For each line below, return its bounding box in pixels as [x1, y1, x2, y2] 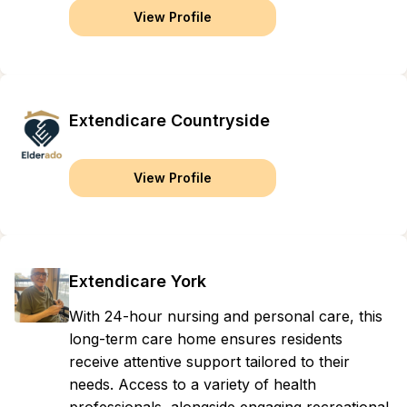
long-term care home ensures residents [69, 330, 342, 348]
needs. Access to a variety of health [69, 375, 316, 393]
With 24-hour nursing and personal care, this [69, 307, 382, 325]
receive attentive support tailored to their [69, 352, 350, 371]
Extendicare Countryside [69, 111, 270, 130]
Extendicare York [69, 272, 206, 291]
